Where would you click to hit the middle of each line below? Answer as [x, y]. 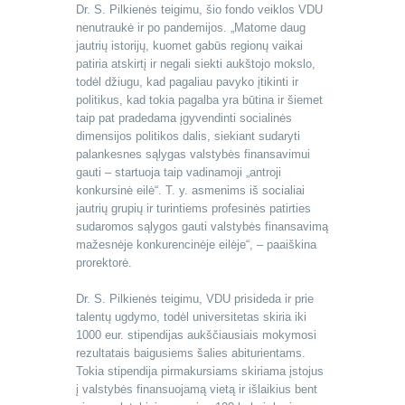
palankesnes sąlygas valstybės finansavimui [193, 155]
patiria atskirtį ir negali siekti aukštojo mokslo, [196, 64]
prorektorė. [104, 263]
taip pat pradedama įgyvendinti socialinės [184, 118]
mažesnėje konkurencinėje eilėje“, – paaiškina [196, 245]
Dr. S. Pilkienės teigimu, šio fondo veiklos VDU [199, 10]
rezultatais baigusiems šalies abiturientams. [191, 353]
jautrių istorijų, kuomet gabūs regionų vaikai [189, 46]
